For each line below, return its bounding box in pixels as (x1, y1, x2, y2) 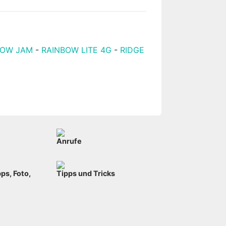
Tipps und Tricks (56, 168, 116, 178)
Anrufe (56, 136, 82, 145)
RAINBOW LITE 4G (41, 44, 112, 55)
